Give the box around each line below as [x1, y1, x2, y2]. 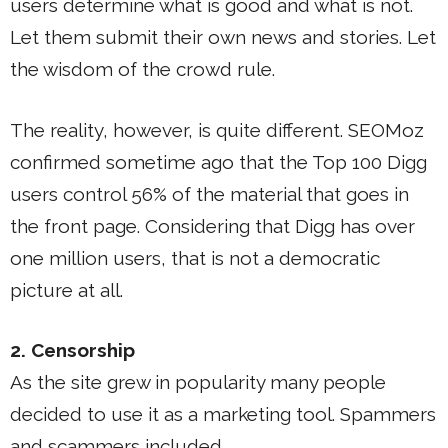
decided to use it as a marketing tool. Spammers [10, 403, 436, 426]
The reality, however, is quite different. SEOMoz [10, 118, 424, 141]
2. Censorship [10, 339, 135, 362]
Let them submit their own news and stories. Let [10, 26, 436, 49]
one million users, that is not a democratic [10, 246, 380, 269]
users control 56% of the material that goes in [10, 182, 409, 205]
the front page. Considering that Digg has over [10, 214, 415, 237]
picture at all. [10, 278, 123, 301]
